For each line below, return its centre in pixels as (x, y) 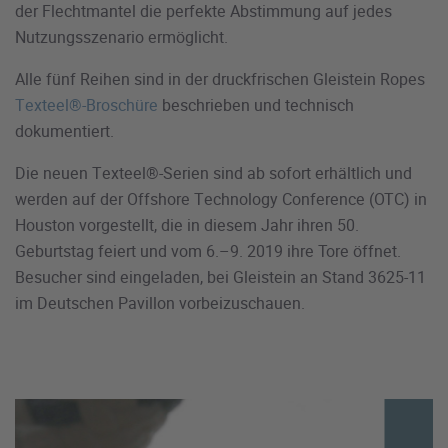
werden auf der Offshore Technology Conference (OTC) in (221, 199)
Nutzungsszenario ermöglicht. (121, 37)
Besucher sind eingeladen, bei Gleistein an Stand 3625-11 (220, 277)
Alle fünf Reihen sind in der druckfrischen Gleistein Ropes (220, 79)
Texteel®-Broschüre (86, 105)
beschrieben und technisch (256, 105)
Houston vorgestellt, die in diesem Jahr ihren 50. (187, 225)
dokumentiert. (64, 131)
